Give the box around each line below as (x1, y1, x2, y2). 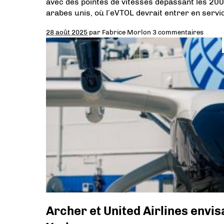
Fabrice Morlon (102, 27, 151, 36)
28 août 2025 (46, 27, 87, 36)
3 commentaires (152, 27, 203, 36)
